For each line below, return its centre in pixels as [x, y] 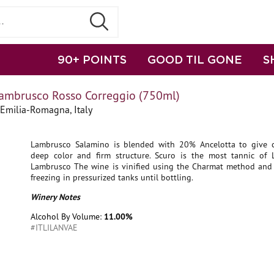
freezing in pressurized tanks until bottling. [112, 177]
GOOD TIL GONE [195, 59]
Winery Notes [55, 197]
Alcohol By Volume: [67, 217]
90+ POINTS [92, 59]
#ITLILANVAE [54, 228]
